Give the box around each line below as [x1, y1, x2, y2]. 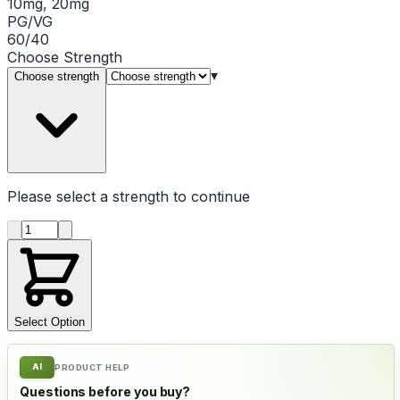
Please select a [7, 187, 112, 205]
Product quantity [21, 218, 133, 237]
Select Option [14, 314, 85, 329]
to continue [169, 187, 250, 205]
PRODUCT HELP [54, 362, 130, 372]
